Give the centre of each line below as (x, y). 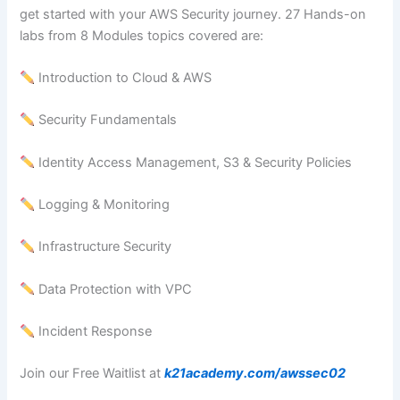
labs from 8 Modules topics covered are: (142, 35)
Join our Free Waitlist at (92, 374)
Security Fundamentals (106, 120)
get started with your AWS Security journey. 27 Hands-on (193, 14)
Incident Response (94, 332)
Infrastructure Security (104, 247)
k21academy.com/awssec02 (255, 374)
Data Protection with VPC (114, 289)
